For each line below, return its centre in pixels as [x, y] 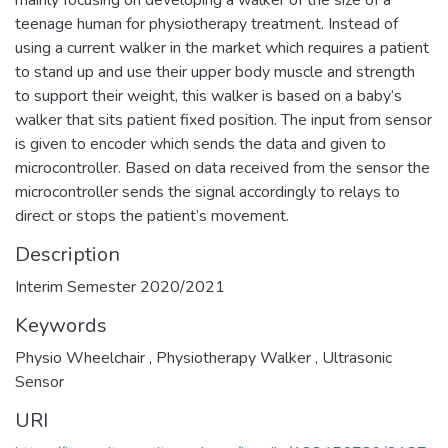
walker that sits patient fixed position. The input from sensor [223, 119]
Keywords [61, 325]
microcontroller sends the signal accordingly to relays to [207, 191]
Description [67, 254]
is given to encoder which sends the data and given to [200, 143]
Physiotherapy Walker [233, 357]
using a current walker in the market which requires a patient [222, 47]
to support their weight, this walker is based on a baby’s [208, 95]
